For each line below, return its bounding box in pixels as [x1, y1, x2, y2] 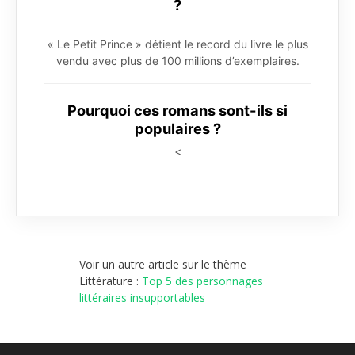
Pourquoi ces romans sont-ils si [67, 101, 288, 119]
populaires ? [134, 119, 221, 137]
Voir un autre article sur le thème [79, 256, 246, 272]
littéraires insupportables [79, 289, 205, 305]
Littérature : [79, 273, 142, 288]
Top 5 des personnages [142, 273, 263, 288]
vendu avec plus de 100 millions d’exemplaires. [55, 53, 300, 67]
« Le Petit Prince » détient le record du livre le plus [47, 36, 308, 51]
